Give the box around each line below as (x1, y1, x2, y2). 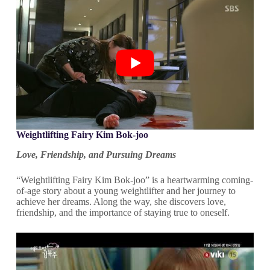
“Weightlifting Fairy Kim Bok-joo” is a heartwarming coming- (16, 174, 253, 185)
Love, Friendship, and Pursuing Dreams (16, 149, 176, 160)
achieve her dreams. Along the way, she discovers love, (16, 196, 226, 207)
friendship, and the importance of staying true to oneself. (16, 207, 230, 218)
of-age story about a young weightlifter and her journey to (16, 185, 236, 196)
